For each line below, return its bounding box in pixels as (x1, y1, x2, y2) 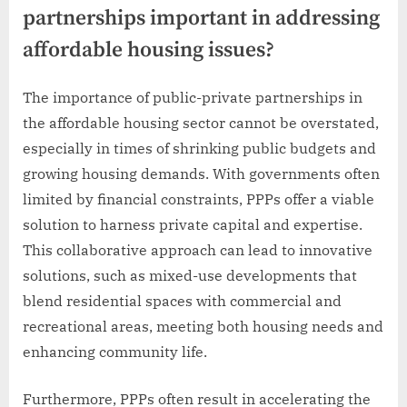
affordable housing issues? (23, 36, 274, 64)
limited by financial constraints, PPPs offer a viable (23, 190, 374, 209)
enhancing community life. (23, 342, 207, 362)
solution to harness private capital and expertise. (23, 215, 362, 234)
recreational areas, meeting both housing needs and (23, 317, 383, 336)
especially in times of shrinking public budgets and (23, 139, 376, 158)
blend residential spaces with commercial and (23, 292, 342, 311)
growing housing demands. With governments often (23, 164, 380, 184)
